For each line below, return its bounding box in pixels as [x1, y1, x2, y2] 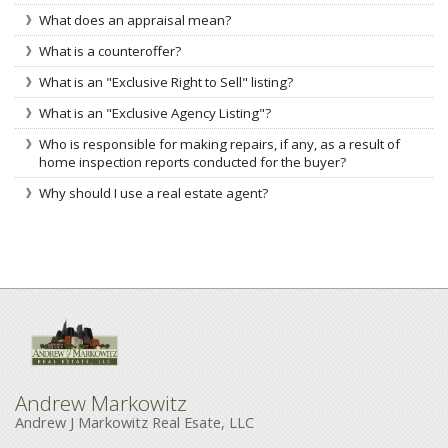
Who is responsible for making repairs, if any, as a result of [39, 135, 400, 153]
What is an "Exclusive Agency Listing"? [39, 104, 271, 122]
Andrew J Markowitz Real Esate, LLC [15, 411, 254, 432]
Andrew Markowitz [15, 388, 187, 417]
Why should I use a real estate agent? [39, 184, 268, 202]
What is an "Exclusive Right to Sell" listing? [39, 73, 293, 91]
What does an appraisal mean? [39, 11, 231, 29]
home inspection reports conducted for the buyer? [39, 153, 346, 171]
